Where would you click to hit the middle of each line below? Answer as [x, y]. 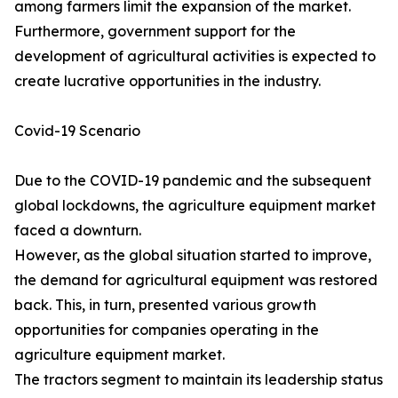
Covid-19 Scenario [77, 131]
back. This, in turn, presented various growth [165, 305]
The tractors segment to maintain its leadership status [199, 380]
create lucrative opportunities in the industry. [167, 81]
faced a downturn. [78, 231]
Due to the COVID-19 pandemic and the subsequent [193, 181]
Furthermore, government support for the [155, 32]
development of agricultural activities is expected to [195, 56]
